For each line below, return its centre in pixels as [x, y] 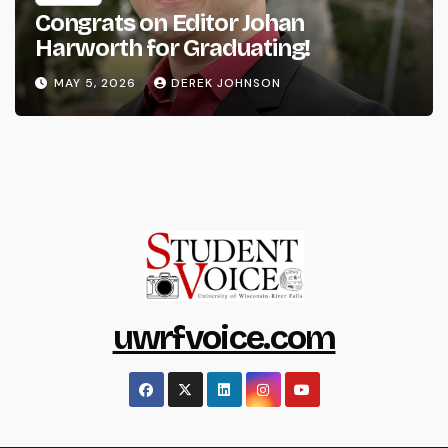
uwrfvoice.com [224, 337]
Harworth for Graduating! [173, 47]
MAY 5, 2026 [97, 83]
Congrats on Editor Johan [170, 22]
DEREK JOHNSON [226, 83]
